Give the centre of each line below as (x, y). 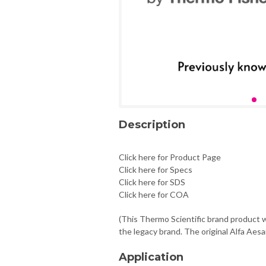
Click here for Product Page (170, 157)
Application (151, 257)
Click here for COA (153, 194)
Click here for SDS (152, 182)
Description (152, 124)
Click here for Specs (155, 169)
